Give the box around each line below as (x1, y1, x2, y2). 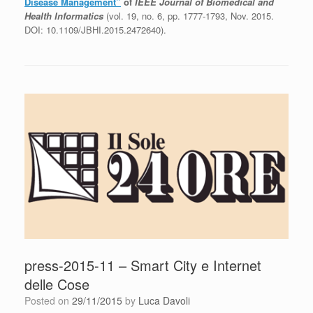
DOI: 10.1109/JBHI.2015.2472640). (24, 22, 166, 36)
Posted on (31, 293, 72, 307)
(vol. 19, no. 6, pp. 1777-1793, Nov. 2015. (103, 8, 274, 22)
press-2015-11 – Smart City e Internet (24, 254, 261, 275)
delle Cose (24, 273, 89, 294)
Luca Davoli (138, 293, 190, 307)
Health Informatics (24, 8, 103, 22)
